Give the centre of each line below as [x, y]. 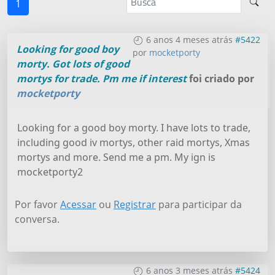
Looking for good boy [68, 49]
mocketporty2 [50, 172]
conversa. [37, 219]
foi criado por [220, 78]
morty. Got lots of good [73, 64]
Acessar [78, 204]
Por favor [37, 204]
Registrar [135, 204]
